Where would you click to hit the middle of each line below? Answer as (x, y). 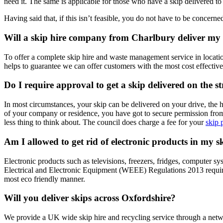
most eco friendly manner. (45, 179)
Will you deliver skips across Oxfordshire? (90, 198)
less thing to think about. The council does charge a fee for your (105, 122)
